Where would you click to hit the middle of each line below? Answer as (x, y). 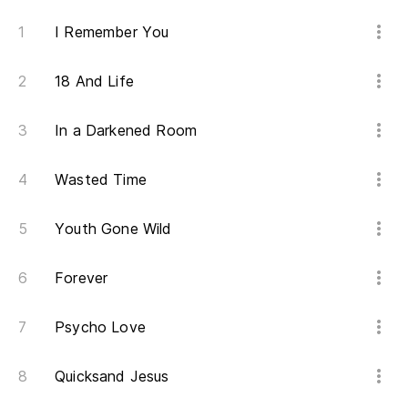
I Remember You (112, 32)
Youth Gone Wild (113, 229)
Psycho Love (100, 327)
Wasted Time (101, 180)
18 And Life (94, 82)
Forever (82, 278)
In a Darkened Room (126, 131)
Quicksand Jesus (112, 377)
